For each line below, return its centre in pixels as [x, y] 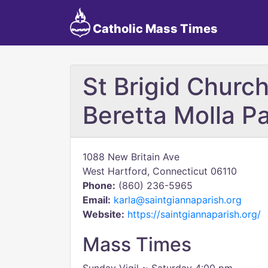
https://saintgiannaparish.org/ [194, 214]
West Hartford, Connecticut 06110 [160, 171]
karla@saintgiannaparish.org [178, 200]
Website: [103, 214]
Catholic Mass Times [154, 29]
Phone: [99, 185]
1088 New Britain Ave [131, 157]
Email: [97, 200]
